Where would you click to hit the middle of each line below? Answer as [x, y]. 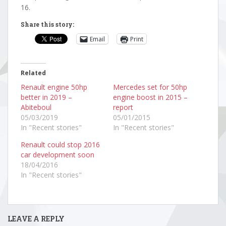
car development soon [58, 155]
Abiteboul [36, 107]
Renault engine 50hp [54, 87]
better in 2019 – [46, 97]
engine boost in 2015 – [150, 97]
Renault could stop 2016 [60, 145]
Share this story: [47, 24]
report [123, 107]
